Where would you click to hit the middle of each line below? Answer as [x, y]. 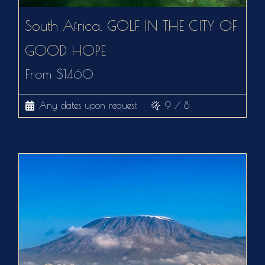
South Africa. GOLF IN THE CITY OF [131, 25]
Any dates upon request [88, 105]
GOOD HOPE [66, 50]
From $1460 [59, 74]
